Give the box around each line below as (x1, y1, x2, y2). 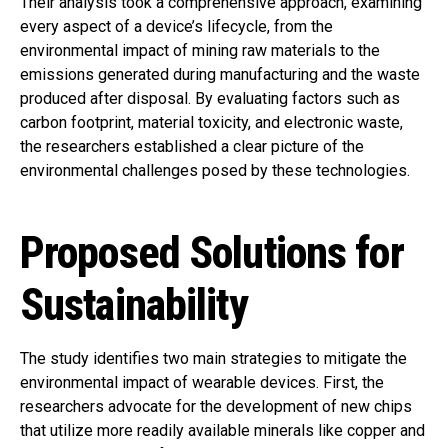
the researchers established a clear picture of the (20, 137, 364, 157)
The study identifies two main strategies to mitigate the (20, 349, 407, 369)
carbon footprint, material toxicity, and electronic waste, (20, 113, 403, 133)
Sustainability (20, 279, 248, 332)
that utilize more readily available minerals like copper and (20, 421, 425, 441)
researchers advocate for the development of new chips (20, 397, 412, 417)
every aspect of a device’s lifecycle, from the (20, 17, 333, 37)
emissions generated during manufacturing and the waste (20, 65, 420, 85)
